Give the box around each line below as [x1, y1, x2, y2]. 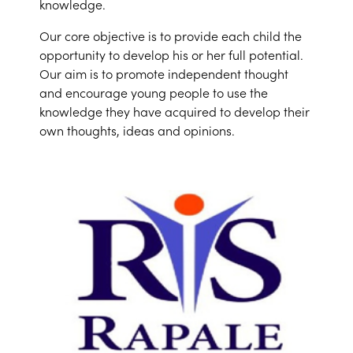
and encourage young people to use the [39, 84, 268, 101]
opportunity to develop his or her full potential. [39, 46, 303, 63]
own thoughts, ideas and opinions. [39, 122, 235, 139]
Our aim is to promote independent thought [39, 65, 288, 82]
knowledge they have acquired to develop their [39, 103, 310, 120]
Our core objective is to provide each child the [39, 28, 302, 44]
